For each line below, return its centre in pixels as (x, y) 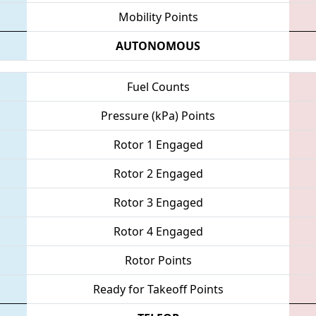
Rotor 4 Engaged (158, 231)
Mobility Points (158, 17)
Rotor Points (158, 260)
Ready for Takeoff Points (158, 289)
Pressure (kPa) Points (158, 115)
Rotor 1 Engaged (158, 144)
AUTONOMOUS (158, 45)
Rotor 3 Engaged (158, 202)
